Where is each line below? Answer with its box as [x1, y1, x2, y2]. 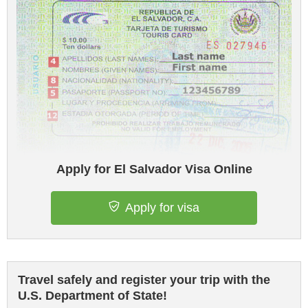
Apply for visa [125, 201, 199, 214]
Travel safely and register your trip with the [18, 273, 270, 287]
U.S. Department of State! [18, 289, 167, 302]
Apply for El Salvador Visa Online [56, 162, 252, 176]
